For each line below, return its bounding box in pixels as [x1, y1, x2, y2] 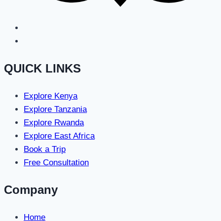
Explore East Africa [24, 131, 95, 141]
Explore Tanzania [24, 105, 87, 114]
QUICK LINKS [4, 62, 81, 75]
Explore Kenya [24, 91, 77, 101]
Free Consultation [24, 158, 89, 168]
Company [4, 183, 58, 197]
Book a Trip [24, 145, 66, 154]
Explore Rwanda [24, 118, 84, 128]
